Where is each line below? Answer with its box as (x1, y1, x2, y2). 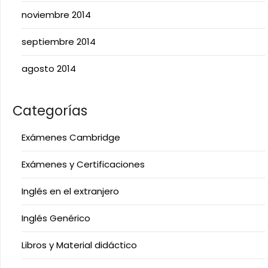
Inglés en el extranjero (22, 185, 119, 197)
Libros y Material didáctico (22, 239, 137, 251)
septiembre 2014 (22, 35, 96, 48)
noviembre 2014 (22, 8, 91, 21)
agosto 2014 (22, 62, 76, 75)
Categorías (13, 101, 87, 120)
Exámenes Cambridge (22, 131, 120, 144)
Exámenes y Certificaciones (22, 158, 145, 170)
